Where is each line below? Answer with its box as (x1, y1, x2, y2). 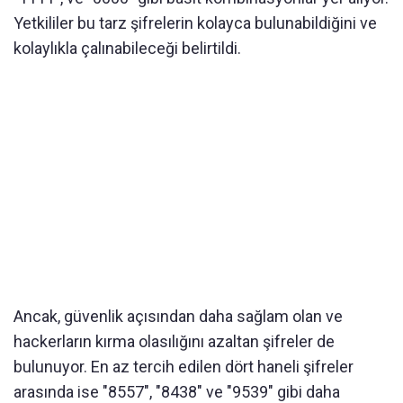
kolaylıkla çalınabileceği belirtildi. (13, 39, 241, 58)
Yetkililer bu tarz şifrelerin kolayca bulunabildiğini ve (13, 13, 377, 33)
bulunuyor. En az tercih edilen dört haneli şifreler (13, 357, 354, 377)
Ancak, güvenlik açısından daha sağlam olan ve (13, 307, 343, 327)
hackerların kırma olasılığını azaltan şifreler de (13, 332, 335, 352)
